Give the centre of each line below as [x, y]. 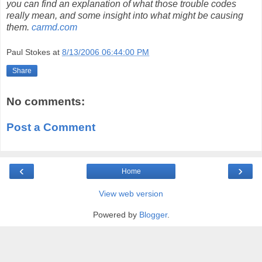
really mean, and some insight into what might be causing [125, 15]
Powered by [116, 215]
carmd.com [54, 27]
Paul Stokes [28, 52]
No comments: [46, 102]
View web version [131, 194]
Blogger [153, 215]
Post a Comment [51, 127]
